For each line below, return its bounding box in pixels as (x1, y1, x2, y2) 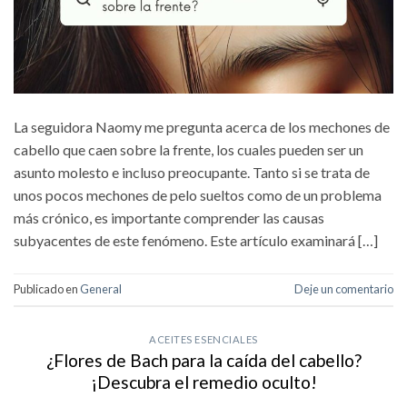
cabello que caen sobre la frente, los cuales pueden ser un (14, 140, 363, 158)
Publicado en (14, 282, 80, 297)
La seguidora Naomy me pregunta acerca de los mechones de (14, 117, 390, 135)
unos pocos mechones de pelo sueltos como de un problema (14, 185, 382, 203)
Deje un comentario (294, 282, 393, 297)
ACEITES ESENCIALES (148, 333, 259, 345)
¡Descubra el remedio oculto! (90, 371, 317, 392)
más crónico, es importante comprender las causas (14, 208, 324, 226)
